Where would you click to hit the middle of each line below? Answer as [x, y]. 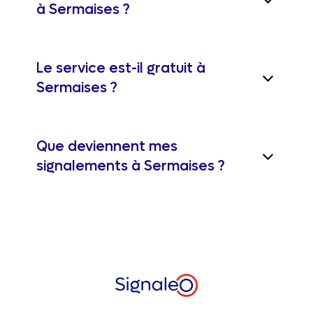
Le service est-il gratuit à [121, 68]
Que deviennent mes [107, 147]
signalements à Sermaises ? [131, 166]
